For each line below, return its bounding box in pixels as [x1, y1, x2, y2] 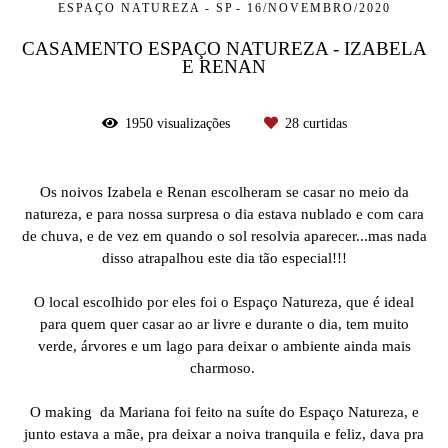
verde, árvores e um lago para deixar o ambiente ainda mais [37, 336, 411, 354]
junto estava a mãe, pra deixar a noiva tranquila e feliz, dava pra [24, 424, 424, 442]
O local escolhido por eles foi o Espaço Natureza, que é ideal [34, 292, 414, 310]
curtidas [298, 115, 347, 131]
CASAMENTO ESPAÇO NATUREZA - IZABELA [21, 37, 427, 59]
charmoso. [189, 358, 259, 376]
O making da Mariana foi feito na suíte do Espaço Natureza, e [29, 402, 419, 420]
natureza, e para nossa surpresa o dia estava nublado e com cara [24, 204, 424, 222]
